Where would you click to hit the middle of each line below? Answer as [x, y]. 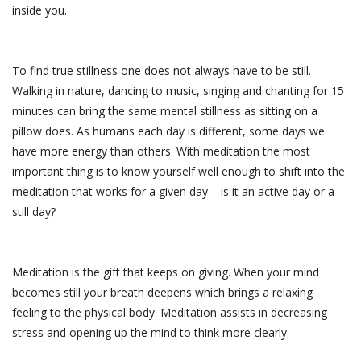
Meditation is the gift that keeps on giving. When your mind [166, 272]
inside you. [39, 10]
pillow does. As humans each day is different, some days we [168, 131]
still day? [34, 212]
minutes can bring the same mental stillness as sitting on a [165, 111]
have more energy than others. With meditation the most [161, 151]
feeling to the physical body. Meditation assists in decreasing [170, 313]
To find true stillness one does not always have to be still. [162, 71]
